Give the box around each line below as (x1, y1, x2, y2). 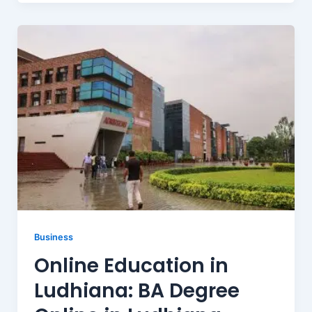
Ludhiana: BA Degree (33, 277, 240, 305)
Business (33, 231, 73, 242)
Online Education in (33, 252, 228, 280)
